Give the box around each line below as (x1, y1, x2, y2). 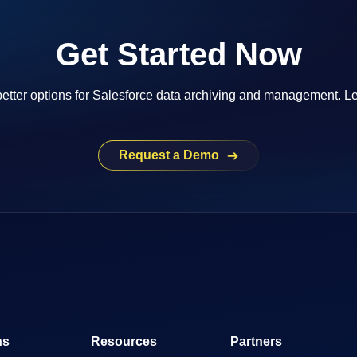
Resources (91, 335, 157, 348)
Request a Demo (118, 148, 219, 162)
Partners (230, 335, 282, 348)
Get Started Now (55, 37, 302, 72)
